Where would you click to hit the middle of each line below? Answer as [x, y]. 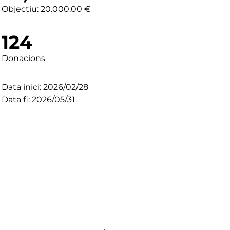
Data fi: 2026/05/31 [38, 99]
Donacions [23, 58]
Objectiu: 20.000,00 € [46, 9]
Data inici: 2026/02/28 [45, 87]
